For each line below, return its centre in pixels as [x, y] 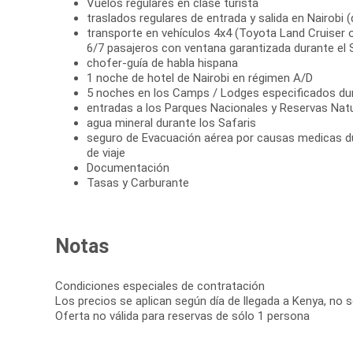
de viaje [106, 153]
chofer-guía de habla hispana [162, 63]
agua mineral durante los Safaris [171, 123]
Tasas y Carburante [138, 183]
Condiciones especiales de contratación [160, 286]
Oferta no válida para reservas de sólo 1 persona [182, 316]
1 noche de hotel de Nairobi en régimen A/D [200, 78]
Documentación [128, 168]
